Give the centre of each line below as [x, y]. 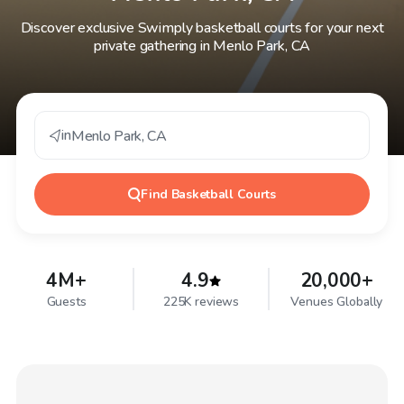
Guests [66, 302]
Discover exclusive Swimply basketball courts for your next [202, 28]
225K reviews [201, 302]
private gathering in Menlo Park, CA [202, 46]
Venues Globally [337, 302]
